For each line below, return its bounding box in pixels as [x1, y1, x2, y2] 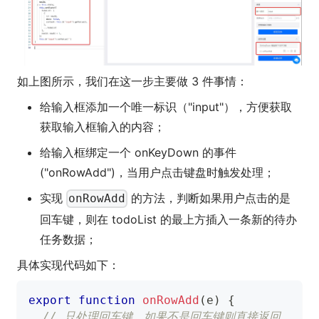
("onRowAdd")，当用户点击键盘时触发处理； [40, 165, 275, 180]
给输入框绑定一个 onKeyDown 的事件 [40, 145, 236, 160]
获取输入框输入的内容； [40, 120, 165, 135]
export [28, 293, 71, 307]
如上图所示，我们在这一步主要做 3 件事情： [17, 74, 248, 89]
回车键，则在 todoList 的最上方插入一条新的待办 [40, 211, 297, 226]
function [78, 293, 135, 307]
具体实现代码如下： [17, 257, 120, 272]
